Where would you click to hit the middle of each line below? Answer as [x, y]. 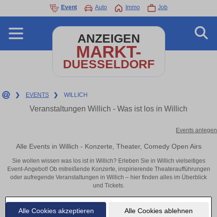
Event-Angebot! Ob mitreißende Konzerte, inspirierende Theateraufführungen [108, 169]
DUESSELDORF [108, 64]
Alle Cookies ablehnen [158, 210]
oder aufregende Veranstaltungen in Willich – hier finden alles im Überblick [108, 178]
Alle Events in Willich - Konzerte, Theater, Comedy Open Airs [108, 146]
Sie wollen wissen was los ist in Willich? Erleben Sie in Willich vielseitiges [108, 161]
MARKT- [108, 52]
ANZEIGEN [108, 39]
